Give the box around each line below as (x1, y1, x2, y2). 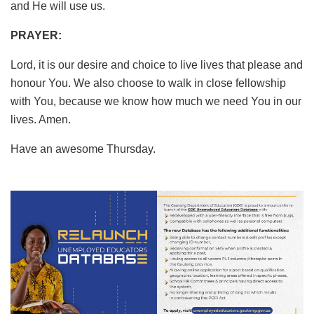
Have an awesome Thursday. (11, 142, 156, 155)
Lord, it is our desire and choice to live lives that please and (11, 58, 303, 71)
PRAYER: (11, 29, 64, 41)
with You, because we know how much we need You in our (11, 95, 301, 107)
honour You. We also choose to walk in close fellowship (11, 76, 286, 89)
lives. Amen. (11, 113, 71, 125)
